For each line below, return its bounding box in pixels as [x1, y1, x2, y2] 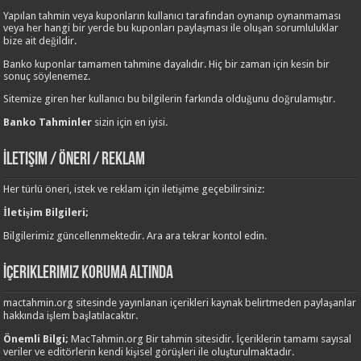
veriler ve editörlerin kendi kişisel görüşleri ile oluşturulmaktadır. [3, 345, 295, 358]
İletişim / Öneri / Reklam [3, 150, 146, 169]
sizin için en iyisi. [92, 115, 168, 128]
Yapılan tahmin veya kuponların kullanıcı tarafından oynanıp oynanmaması [3, 9, 342, 22]
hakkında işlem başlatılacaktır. [3, 309, 139, 322]
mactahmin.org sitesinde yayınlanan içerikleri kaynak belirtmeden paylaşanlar [3, 296, 357, 309]
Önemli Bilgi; [3, 332, 72, 345]
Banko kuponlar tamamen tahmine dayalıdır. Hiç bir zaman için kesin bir [3, 57, 330, 70]
